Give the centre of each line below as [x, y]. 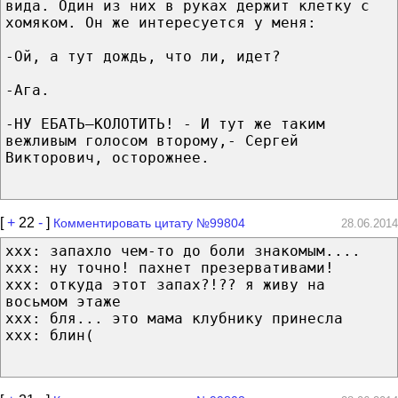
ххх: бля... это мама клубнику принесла [174, 318]
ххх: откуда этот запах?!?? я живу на [165, 284]
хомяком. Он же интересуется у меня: [161, 22]
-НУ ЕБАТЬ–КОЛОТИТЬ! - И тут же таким [165, 123]
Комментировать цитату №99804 [149, 223]
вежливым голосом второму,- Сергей [152, 140]
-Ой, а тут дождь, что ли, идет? [143, 56]
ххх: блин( [50, 335]
